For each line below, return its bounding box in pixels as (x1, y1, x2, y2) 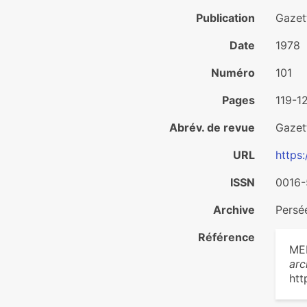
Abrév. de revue (169, 121, 255, 134)
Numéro (211, 66, 255, 79)
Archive (213, 203, 255, 217)
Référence (198, 230, 255, 244)
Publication (196, 11, 255, 25)
